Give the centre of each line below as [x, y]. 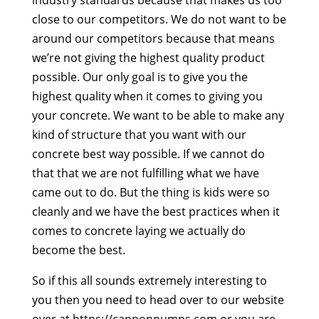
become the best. [78, 250]
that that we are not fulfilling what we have [145, 173]
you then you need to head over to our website [158, 299]
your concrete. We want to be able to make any [158, 115]
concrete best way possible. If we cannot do [148, 153]
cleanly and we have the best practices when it [156, 211]
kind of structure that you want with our [139, 134]
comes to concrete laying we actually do [138, 230]
